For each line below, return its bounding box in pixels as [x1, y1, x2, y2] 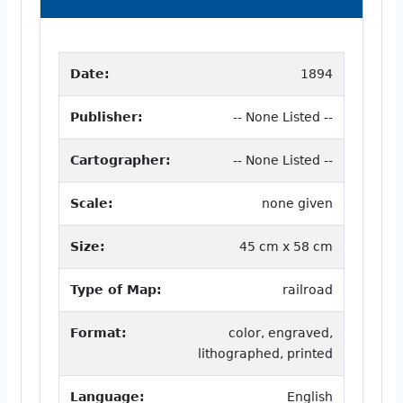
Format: [70, 325, 127, 340]
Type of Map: [70, 282, 162, 297]
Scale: [70, 195, 113, 210]
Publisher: [70, 109, 143, 124]
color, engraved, [228, 325, 333, 340]
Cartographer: [70, 152, 171, 167]
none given [262, 195, 333, 210]
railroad [282, 282, 333, 297]
